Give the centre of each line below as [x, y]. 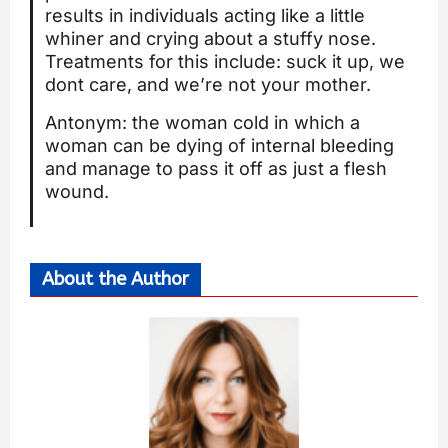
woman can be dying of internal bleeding [219, 146]
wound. [76, 192]
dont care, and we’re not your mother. [207, 85]
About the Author [115, 279]
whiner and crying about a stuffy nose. [210, 39]
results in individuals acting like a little [204, 16]
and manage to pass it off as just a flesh [215, 169]
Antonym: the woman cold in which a [202, 123]
